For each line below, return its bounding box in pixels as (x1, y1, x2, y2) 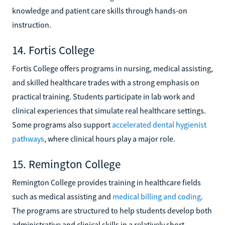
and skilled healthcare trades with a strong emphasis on (12, 77, 199, 87)
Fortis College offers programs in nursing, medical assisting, (12, 63, 213, 73)
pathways (12, 133, 44, 144)
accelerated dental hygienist (112, 119, 206, 130)
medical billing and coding (113, 191, 201, 201)
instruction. (12, 19, 51, 30)
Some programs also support (12, 119, 112, 130)
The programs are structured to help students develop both (12, 205, 212, 215)
